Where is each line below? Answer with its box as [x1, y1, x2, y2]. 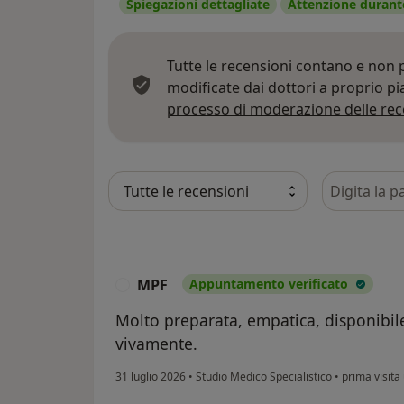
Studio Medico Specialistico [193, 368, 335, 384]
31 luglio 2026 [115, 368, 186, 384]
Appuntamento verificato [189, 274, 348, 292]
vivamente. [115, 332, 197, 354]
